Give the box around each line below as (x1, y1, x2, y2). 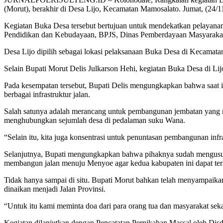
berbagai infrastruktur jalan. (4, 90, 92, 99)
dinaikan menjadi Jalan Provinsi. (4, 185, 106, 194)
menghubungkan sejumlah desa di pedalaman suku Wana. (4, 116, 185, 125)
